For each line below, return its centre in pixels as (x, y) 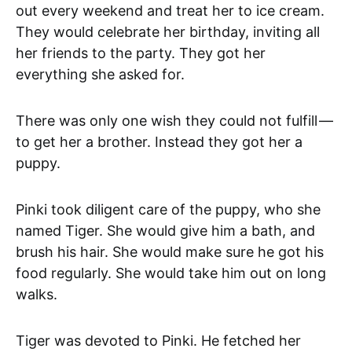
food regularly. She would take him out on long (171, 273)
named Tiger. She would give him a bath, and (165, 230)
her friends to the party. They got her (141, 53)
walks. (37, 294)
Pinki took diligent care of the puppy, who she (168, 209)
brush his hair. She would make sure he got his (170, 251)
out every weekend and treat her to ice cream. (170, 10)
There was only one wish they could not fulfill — (175, 120)
